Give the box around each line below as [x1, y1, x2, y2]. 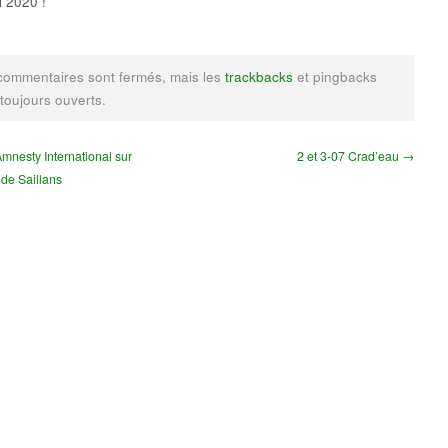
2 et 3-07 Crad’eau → [297, 146, 414, 165]
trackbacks [225, 67, 293, 87]
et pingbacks [293, 67, 377, 87]
